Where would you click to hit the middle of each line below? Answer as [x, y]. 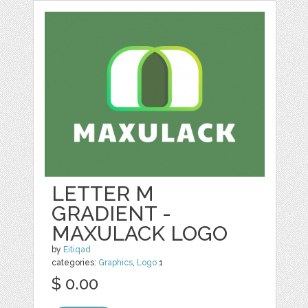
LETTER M [103, 193]
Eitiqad [77, 249]
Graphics [116, 262]
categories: [75, 262]
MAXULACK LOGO [140, 233]
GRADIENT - [112, 213]
